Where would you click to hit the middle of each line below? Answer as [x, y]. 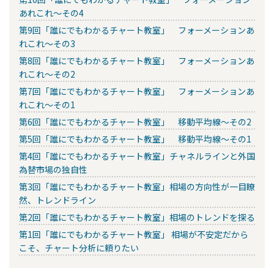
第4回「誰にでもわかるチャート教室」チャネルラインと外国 [137, 156]
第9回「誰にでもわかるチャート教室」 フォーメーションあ [137, 30]
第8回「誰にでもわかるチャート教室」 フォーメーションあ [137, 61]
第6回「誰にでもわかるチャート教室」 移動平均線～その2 [135, 122]
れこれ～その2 [47, 74]
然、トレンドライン [57, 200]
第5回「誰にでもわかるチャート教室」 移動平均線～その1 [135, 139]
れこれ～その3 [47, 44]
